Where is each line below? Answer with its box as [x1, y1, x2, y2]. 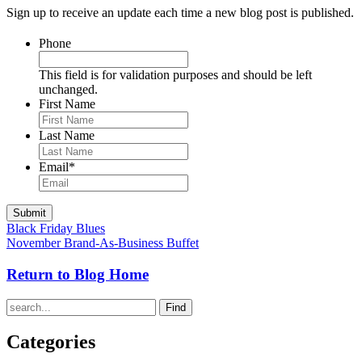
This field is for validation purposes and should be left [39, 68, 312, 82]
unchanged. [39, 82, 98, 97]
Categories [6, 331, 95, 353]
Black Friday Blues [6, 221, 105, 236]
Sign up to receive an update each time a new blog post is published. [6, 6, 354, 20]
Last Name [39, 128, 95, 143]
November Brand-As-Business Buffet [6, 236, 199, 250]
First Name [39, 97, 95, 112]
